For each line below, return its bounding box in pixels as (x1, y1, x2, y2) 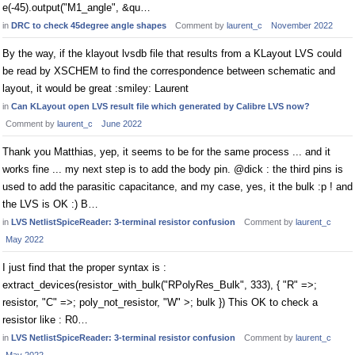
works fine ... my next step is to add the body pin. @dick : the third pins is (2, 163, 343, 175)
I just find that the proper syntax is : (2, 261, 166, 273)
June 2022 (101, 119, 142, 128)
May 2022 (6, 235, 44, 244)
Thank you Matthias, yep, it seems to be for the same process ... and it (2, 146, 330, 158)
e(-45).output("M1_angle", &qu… (2, 2, 151, 13)
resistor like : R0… (2, 314, 88, 326)
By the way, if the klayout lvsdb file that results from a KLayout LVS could (2, 48, 342, 59)
